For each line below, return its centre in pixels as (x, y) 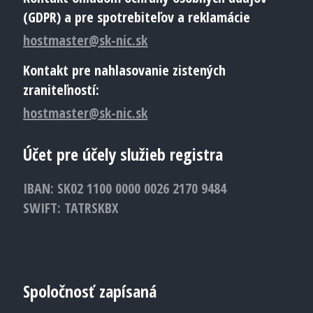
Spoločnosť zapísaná (90, 291)
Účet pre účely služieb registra (123, 154)
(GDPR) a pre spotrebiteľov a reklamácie (137, 17)
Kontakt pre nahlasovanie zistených (125, 70)
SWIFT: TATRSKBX (71, 208)
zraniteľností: (61, 90)
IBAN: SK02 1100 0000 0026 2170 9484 (125, 188)
